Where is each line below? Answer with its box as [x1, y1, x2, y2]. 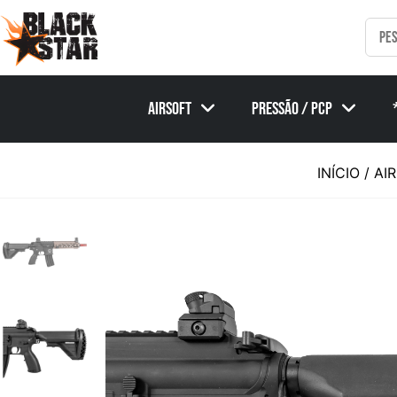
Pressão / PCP [251, 97, 332, 120]
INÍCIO [317, 163, 360, 182]
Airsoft [147, 97, 191, 120]
